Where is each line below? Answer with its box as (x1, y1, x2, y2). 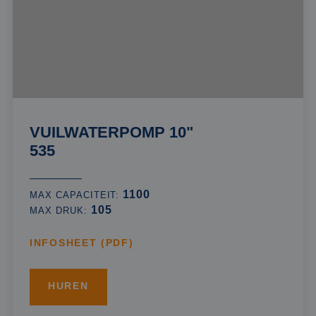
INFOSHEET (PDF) (30, 238, 134, 249)
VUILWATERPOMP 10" (30, 123, 193, 142)
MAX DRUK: (30, 205, 91, 217)
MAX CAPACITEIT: (30, 190, 123, 201)
